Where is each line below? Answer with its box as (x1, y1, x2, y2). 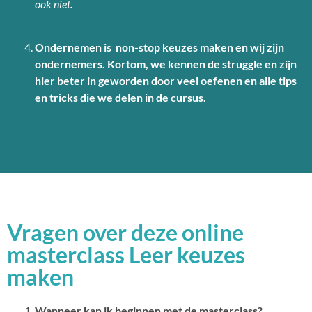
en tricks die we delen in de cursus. (35, 91, 206, 104)
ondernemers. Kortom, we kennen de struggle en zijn (35, 57, 297, 71)
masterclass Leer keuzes (7, 241, 245, 269)
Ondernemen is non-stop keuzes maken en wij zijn (35, 40, 284, 54)
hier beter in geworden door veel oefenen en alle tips (35, 74, 297, 88)
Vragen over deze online (7, 219, 244, 247)
